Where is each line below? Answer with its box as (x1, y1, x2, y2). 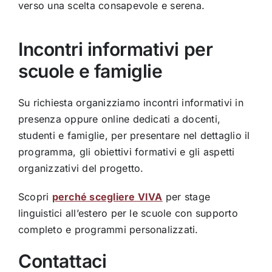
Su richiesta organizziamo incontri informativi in (18, 97, 243, 109)
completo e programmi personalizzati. (18, 223, 199, 236)
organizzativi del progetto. (18, 162, 144, 175)
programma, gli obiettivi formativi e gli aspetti (18, 146, 235, 158)
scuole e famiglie (18, 60, 163, 83)
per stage (162, 191, 211, 203)
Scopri (18, 191, 52, 203)
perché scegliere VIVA (52, 191, 163, 203)
